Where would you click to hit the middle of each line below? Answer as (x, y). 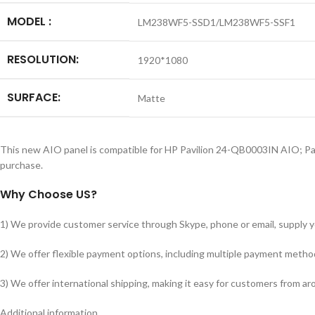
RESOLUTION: (43, 59)
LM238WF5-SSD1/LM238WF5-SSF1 (217, 22)
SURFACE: (34, 97)
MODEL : (29, 21)
